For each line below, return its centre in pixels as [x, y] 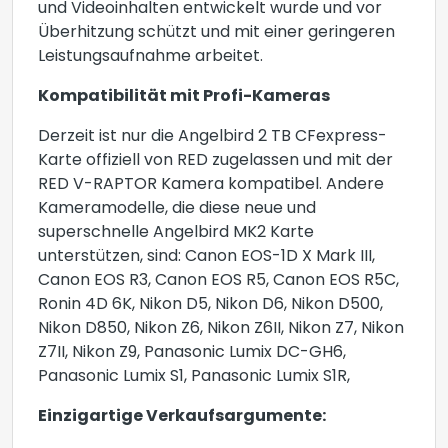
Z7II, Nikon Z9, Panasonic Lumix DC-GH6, [192, 353]
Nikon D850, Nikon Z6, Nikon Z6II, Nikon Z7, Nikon [221, 329]
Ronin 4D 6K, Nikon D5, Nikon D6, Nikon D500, [210, 305]
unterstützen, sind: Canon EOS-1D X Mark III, [206, 257]
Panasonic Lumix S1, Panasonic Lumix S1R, [196, 377]
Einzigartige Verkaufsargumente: [182, 417]
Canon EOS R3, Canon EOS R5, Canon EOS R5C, [218, 281]
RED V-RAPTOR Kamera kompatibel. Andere [211, 185]
